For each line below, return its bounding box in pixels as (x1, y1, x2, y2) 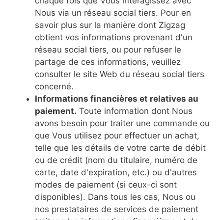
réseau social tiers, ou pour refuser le (35, 45, 181, 55)
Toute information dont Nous (77, 106, 192, 116)
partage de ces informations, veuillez (35, 57, 181, 67)
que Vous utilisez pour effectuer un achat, (35, 131, 199, 140)
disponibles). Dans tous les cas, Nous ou (35, 192, 195, 202)
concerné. (35, 82, 74, 91)
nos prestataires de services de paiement (35, 204, 198, 214)
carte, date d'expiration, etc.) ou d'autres (35, 167, 197, 177)
